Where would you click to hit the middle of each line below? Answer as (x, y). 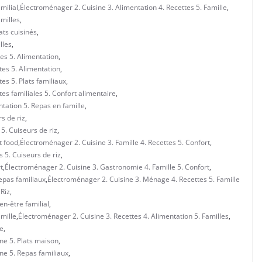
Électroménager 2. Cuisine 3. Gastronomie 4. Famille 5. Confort (107, 167)
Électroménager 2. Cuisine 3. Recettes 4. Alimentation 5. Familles (123, 216)
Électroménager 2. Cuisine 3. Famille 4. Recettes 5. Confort (115, 142)
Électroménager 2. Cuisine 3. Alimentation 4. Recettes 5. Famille (123, 7)
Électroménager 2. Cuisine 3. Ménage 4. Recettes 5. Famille (144, 179)
